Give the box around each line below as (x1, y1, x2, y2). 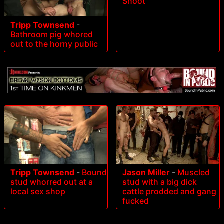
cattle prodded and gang (122, 186, 216, 196)
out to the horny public (10, 39, 98, 49)
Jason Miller (122, 167, 170, 177)
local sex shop (10, 186, 65, 196)
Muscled (177, 167, 210, 177)
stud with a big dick (122, 176, 197, 187)
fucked (122, 195, 149, 206)
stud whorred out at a (10, 176, 93, 187)
